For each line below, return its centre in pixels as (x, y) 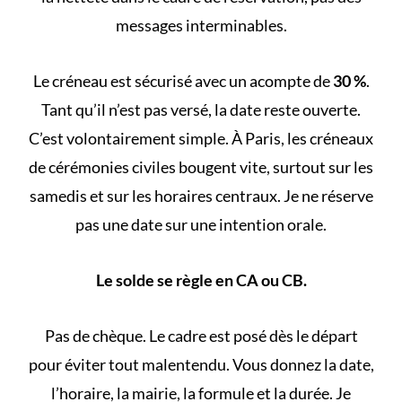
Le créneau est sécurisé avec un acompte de (183, 80)
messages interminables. (201, 25)
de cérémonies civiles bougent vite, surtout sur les (201, 166)
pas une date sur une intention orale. (201, 224)
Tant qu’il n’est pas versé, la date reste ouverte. (201, 109)
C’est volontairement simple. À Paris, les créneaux (201, 138)
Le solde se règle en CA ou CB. (201, 280)
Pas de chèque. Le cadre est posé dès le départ (201, 335)
